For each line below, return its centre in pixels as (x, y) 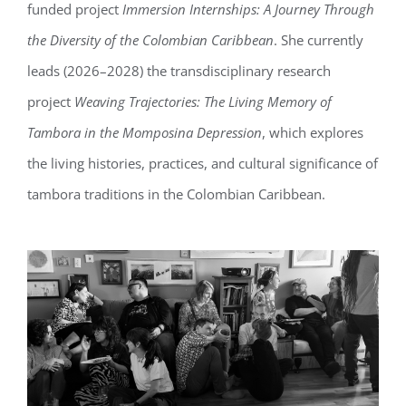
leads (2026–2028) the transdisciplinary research (179, 71)
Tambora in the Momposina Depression (145, 132)
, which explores (313, 132)
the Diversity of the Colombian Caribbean (150, 40)
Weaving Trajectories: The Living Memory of (203, 101)
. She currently (319, 40)
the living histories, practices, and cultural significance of (203, 163)
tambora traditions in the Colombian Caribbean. (176, 194)
